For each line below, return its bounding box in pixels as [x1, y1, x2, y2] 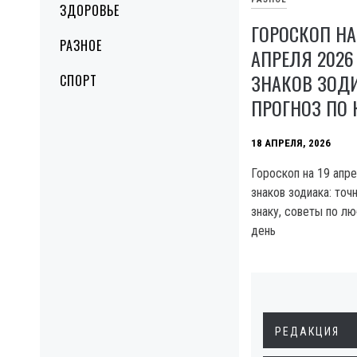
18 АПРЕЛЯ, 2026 [251, 136, 331, 149]
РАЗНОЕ [60, 36, 102, 55]
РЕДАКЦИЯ [275, 324, 339, 338]
